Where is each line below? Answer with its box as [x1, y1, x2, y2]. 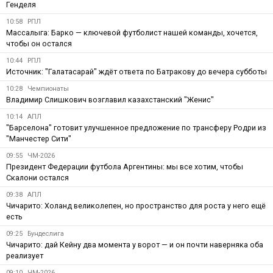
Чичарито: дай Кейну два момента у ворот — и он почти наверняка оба [6, 239, 263, 249]
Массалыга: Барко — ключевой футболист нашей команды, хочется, [6, 27, 258, 37]
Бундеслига [27, 229, 64, 238]
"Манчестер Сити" [6, 133, 71, 143]
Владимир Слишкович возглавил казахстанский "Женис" [6, 94, 214, 104]
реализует [6, 250, 43, 260]
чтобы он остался [6, 38, 72, 48]
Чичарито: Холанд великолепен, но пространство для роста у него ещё [6, 200, 266, 210]
